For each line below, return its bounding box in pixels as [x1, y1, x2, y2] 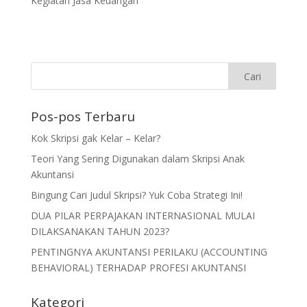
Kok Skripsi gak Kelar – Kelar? [30, 132, 160, 145]
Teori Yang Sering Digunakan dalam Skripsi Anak [30, 152, 245, 165]
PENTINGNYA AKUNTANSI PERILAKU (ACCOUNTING [30, 245, 267, 258]
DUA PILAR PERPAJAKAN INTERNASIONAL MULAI [30, 209, 255, 222]
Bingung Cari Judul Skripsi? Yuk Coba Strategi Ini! [30, 188, 243, 201]
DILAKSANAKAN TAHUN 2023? [30, 225, 169, 238]
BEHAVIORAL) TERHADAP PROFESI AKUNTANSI [30, 261, 246, 274]
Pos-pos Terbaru [30, 108, 135, 125]
